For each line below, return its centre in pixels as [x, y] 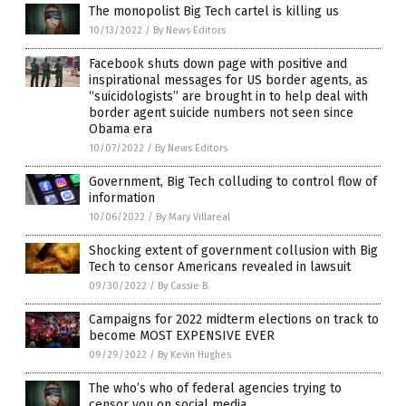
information [122, 198]
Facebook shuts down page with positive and [218, 64]
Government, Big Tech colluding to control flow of [233, 182]
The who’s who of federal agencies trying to [215, 389]
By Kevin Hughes [194, 355]
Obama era [121, 130]
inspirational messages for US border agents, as [228, 81]
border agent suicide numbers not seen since [221, 113]
